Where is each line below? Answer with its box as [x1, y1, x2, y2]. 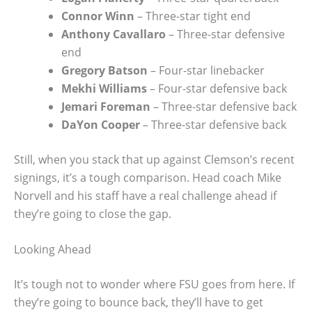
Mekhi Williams [61, 80, 147, 96]
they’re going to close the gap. [14, 205, 171, 221]
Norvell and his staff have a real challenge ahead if [14, 187, 276, 203]
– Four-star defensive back [147, 80, 287, 96]
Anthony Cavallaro [61, 26, 166, 42]
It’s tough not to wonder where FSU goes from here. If [14, 276, 295, 292]
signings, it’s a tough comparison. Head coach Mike [14, 169, 281, 185]
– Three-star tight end [134, 8, 251, 24]
